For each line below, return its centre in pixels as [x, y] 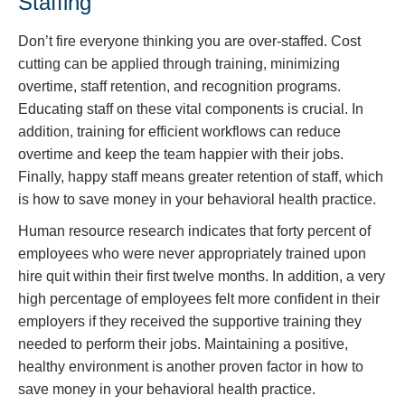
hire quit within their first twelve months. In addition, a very [202, 277]
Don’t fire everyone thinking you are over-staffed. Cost [189, 42]
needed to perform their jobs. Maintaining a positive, [183, 344]
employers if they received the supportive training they [190, 322]
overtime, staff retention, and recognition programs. [179, 87]
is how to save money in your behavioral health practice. [197, 200]
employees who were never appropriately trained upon [192, 254]
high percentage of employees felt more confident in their [199, 299]
